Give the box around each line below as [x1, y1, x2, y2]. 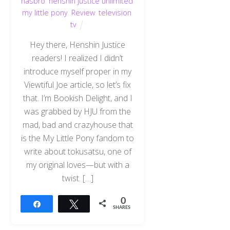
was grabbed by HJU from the [24, 105, 131, 117]
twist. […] [62, 172, 93, 184]
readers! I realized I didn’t [32, 52, 124, 64]
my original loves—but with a [26, 159, 129, 170]
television [99, 8, 132, 18]
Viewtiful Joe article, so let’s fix [24, 79, 131, 90]
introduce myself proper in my [24, 65, 132, 77]
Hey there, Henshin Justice [30, 39, 126, 50]
